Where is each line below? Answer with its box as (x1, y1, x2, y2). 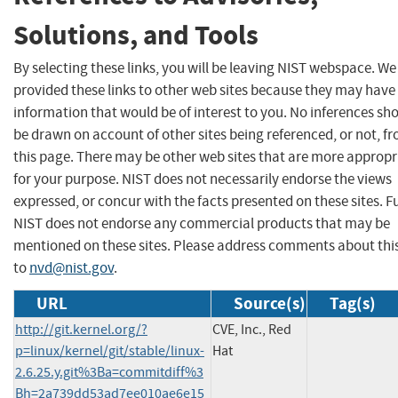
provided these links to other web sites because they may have (13, 80, 395, 99)
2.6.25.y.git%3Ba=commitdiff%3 (15, 362, 203, 381)
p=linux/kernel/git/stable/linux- (15, 341, 204, 360)
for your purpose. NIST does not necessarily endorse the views (13, 169, 392, 188)
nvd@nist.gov (29, 258, 114, 277)
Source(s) (234, 291, 306, 314)
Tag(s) (330, 291, 376, 314)
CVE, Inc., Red (212, 320, 291, 338)
